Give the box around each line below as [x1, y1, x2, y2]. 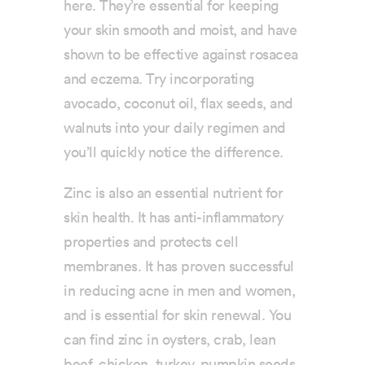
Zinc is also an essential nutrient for [64, 186, 284, 201]
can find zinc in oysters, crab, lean [64, 332, 276, 348]
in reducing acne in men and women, [64, 284, 296, 299]
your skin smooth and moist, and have [64, 23, 297, 38]
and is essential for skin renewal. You [64, 308, 292, 323]
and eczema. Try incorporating [64, 72, 254, 87]
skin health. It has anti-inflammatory [64, 210, 284, 226]
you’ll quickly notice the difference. [64, 145, 284, 161]
